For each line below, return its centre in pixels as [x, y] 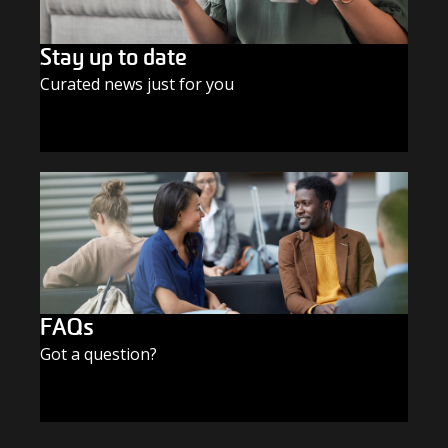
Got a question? [98, 353]
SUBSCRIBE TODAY [120, 142]
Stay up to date [113, 58]
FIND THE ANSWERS [125, 411]
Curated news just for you [137, 84]
